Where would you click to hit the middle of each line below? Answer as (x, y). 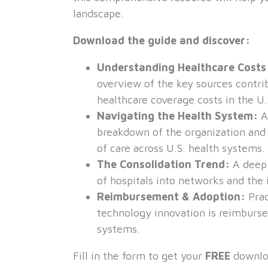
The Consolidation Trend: (163, 164)
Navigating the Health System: (177, 116)
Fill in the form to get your (139, 256)
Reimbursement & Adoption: (173, 197)
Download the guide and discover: (162, 40)
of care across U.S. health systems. (181, 148)
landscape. (98, 13)
